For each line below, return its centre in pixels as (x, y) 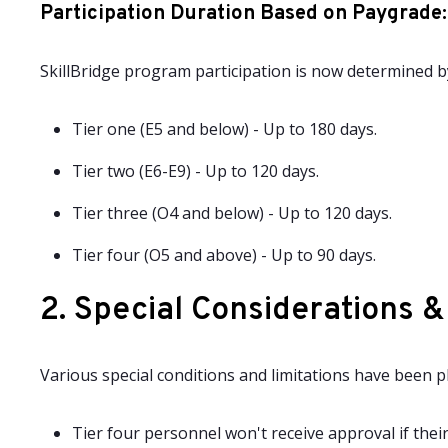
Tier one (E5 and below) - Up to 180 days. (224, 129)
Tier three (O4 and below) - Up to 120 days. (232, 213)
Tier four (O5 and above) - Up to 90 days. (224, 255)
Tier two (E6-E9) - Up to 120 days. (195, 171)
